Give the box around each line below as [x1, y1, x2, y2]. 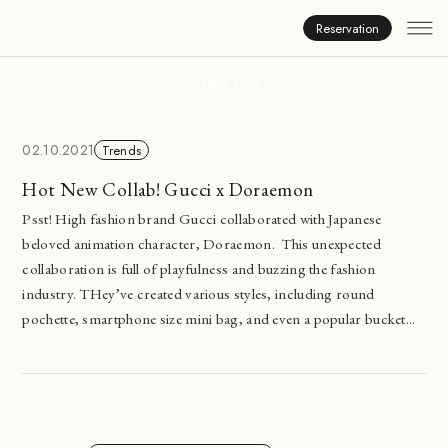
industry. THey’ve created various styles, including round [22, 284, 375, 304]
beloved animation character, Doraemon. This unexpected [22, 234, 381, 254]
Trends [101, 140, 142, 160]
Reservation [316, 18, 379, 38]
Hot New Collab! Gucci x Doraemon [22, 177, 314, 203]
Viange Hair [186, 72, 262, 92]
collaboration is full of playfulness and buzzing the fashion [22, 259, 376, 279]
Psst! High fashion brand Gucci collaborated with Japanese [22, 209, 382, 229]
